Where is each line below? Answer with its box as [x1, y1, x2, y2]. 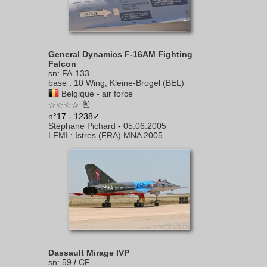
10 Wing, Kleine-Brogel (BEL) [74, 78, 184, 88]
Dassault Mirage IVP [48, 248, 129, 257]
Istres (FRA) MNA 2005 [75, 131, 163, 140]
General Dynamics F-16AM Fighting [48, 49, 193, 59]
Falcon [48, 59, 76, 69]
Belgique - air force [61, 89, 133, 98]
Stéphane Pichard [48, 121, 116, 131]
